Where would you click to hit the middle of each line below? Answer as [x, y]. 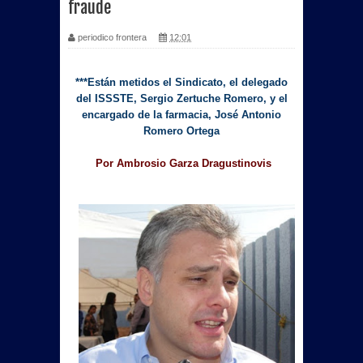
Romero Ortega [181, 131]
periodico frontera [112, 37]
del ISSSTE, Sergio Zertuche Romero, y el [181, 98]
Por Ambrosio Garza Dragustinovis [183, 163]
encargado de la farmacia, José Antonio [181, 115]
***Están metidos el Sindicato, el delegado [181, 82]
